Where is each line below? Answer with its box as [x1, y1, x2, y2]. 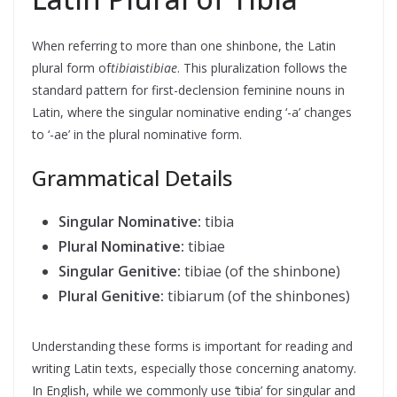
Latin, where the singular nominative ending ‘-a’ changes [32, 104, 352, 121]
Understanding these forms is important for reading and [32, 338, 353, 354]
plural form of [32, 59, 111, 76]
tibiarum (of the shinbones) [164, 286, 350, 306]
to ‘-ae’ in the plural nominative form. [32, 126, 242, 143]
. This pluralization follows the [177, 59, 347, 76]
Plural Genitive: [58, 286, 164, 306]
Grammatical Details [32, 163, 232, 192]
